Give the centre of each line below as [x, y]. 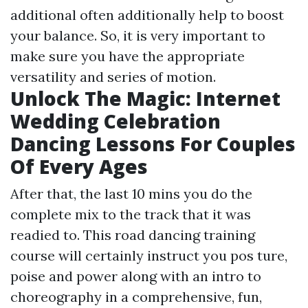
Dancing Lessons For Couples [153, 143]
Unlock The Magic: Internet [145, 98]
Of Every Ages [79, 166]
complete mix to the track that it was [131, 214]
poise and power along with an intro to [136, 276]
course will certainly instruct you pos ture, [149, 255]
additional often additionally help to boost [147, 14]
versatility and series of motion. [113, 76]
